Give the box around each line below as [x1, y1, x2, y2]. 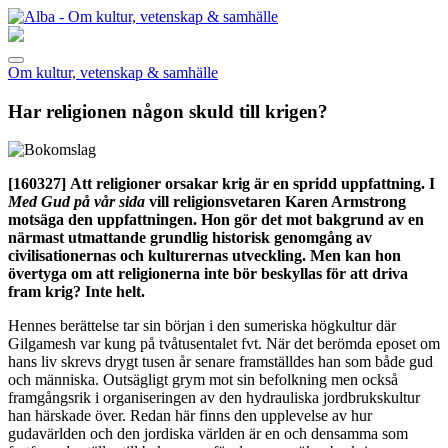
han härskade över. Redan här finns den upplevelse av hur [8, 407, 372, 425]
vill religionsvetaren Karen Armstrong [145, 193, 406, 211]
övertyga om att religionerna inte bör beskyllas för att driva [8, 265, 408, 283]
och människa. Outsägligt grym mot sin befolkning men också [8, 371, 398, 389]
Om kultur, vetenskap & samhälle [8, 64, 218, 81]
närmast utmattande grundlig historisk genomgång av [8, 229, 372, 247]
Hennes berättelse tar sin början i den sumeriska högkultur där [8, 317, 396, 335]
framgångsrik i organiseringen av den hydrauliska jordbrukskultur [8, 389, 420, 407]
